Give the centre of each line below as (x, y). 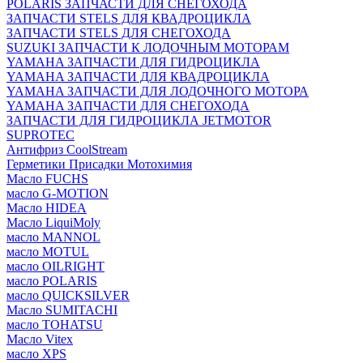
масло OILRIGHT (56, 266)
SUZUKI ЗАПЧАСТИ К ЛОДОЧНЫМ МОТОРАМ (148, 47)
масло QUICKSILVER (68, 295)
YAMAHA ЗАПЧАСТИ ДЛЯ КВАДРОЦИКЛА (138, 77)
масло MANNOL (53, 237)
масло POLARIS (52, 281)
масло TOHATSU (55, 325)
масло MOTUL (48, 252)
